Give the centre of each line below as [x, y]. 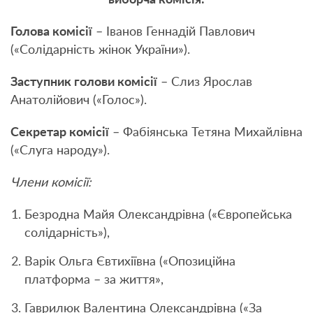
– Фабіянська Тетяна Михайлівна [206, 132]
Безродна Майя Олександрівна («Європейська [158, 215]
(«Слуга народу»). [60, 151]
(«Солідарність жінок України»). [100, 50]
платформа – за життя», [94, 280]
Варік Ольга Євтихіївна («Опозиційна [130, 262]
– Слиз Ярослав [205, 82]
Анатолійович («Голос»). [79, 100]
